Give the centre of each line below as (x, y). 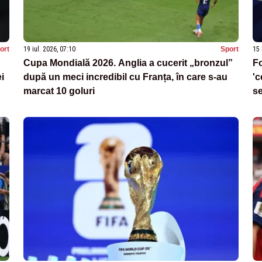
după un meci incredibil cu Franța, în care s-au (125, 77)
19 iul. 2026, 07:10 (49, 49)
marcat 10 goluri (59, 91)
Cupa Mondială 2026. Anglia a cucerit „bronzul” (128, 63)
